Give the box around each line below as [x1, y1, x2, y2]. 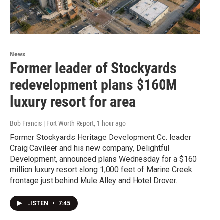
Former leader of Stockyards [10, 59, 177, 77]
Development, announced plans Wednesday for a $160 [10, 154, 197, 164]
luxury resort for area [10, 92, 136, 110]
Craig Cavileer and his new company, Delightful [10, 143, 169, 153]
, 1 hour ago [94, 119, 126, 127]
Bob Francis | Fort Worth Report [10, 119, 94, 127]
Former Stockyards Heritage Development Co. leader [10, 132, 191, 142]
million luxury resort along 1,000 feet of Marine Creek [10, 165, 192, 174]
